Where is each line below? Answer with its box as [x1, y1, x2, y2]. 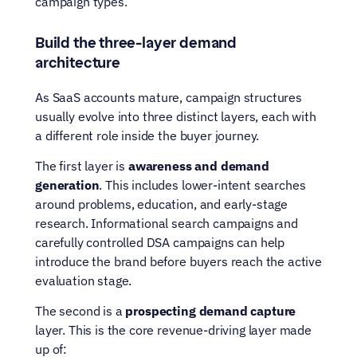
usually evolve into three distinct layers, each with [35, 108, 316, 124]
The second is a [35, 303, 126, 319]
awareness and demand [127, 158, 269, 174]
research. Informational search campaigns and [35, 215, 298, 231]
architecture [35, 54, 120, 72]
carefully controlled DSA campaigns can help [35, 234, 285, 250]
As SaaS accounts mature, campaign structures [35, 89, 302, 105]
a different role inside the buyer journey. [35, 127, 260, 143]
